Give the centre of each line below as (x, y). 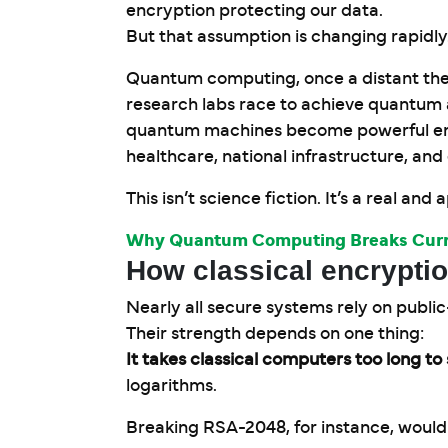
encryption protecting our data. (254, 11)
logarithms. (171, 386)
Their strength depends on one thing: (275, 334)
